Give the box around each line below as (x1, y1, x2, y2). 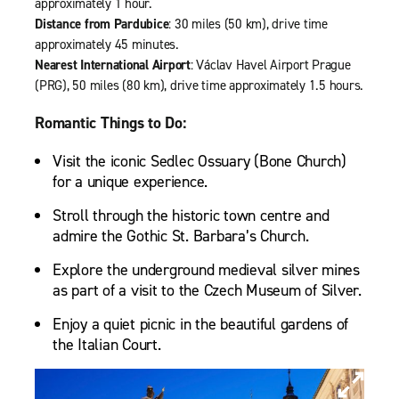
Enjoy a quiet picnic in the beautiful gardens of (53, 313, 348, 336)
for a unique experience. (53, 171, 208, 193)
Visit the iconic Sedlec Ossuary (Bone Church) (53, 151, 346, 173)
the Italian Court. (53, 334, 161, 356)
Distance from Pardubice (35, 15, 169, 34)
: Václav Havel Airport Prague (190, 56, 351, 75)
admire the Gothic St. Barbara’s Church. (53, 225, 309, 248)
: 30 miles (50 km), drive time (168, 15, 328, 34)
